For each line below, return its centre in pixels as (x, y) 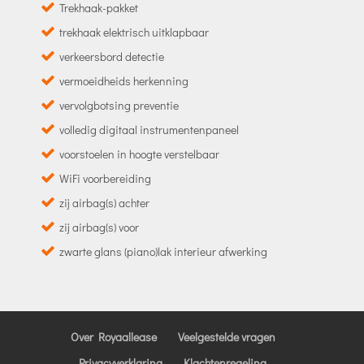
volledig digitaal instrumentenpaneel (149, 129)
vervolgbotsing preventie (119, 105)
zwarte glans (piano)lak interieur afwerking (163, 251)
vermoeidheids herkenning (123, 80)
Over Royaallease (113, 336)
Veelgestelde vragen (226, 336)
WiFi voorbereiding (105, 178)
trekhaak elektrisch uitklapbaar (134, 32)
